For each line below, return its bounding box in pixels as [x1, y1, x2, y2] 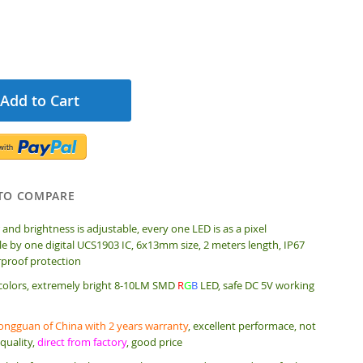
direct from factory [36, 335, 126, 349]
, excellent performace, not [187, 318, 316, 333]
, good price [126, 335, 182, 349]
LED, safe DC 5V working [197, 278, 314, 293]
